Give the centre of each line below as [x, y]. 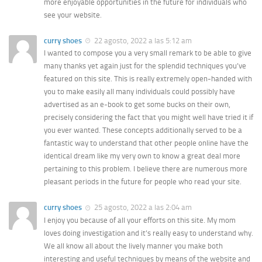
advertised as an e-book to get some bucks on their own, [137, 105]
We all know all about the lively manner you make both [133, 246]
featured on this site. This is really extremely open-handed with [148, 79]
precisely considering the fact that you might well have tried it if [149, 118]
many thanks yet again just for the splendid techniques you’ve [145, 66]
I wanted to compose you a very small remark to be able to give [148, 53]
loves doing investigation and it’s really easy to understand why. [149, 233]
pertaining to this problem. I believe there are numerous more [146, 169]
